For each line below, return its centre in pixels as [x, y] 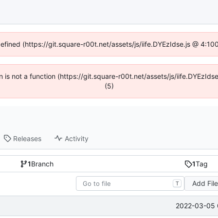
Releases [27, 138]
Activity [77, 138]
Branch [43, 164]
